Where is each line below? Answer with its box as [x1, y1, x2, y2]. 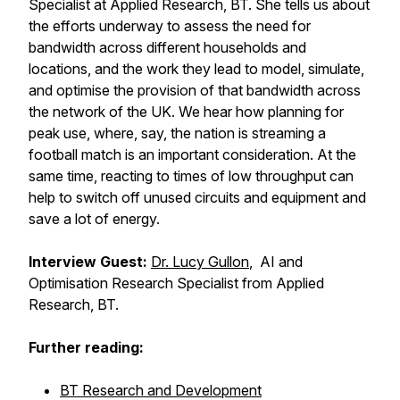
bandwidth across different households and [29, 38, 306, 56]
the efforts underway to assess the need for [29, 17, 311, 35]
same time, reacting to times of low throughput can [29, 167, 354, 185]
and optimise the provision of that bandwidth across [29, 81, 361, 99]
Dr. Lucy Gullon [151, 253, 249, 271]
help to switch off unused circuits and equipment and [29, 188, 366, 206]
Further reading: [29, 338, 144, 356]
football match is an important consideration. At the [29, 146, 356, 163]
